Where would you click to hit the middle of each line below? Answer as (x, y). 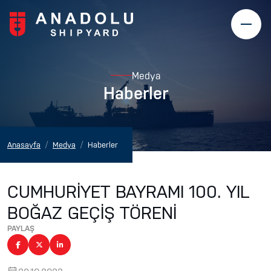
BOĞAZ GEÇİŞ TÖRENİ (92, 212)
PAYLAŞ (21, 228)
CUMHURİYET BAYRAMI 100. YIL (129, 191)
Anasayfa (24, 145)
